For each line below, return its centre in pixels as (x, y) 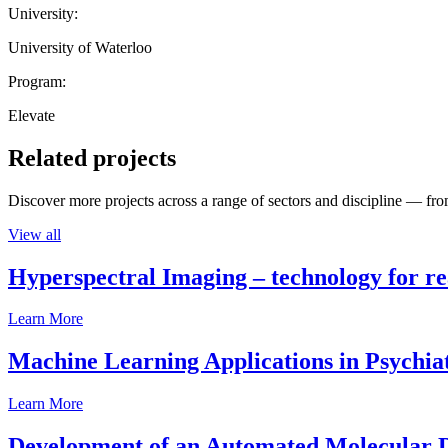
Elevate (31, 115)
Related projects (92, 157)
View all (34, 234)
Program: (37, 81)
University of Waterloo (80, 47)
